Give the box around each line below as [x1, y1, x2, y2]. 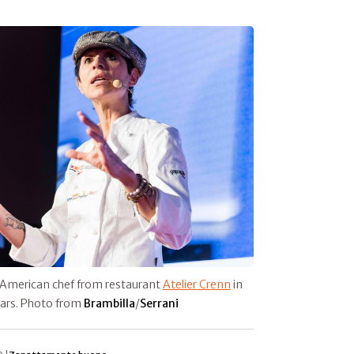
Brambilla [84, 296, 135, 311]
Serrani [140, 296, 179, 311]
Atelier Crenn [163, 277, 231, 292]
